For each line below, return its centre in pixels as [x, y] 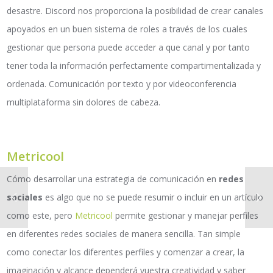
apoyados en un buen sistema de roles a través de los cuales [127, 29]
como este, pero [41, 216]
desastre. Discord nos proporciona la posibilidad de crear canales [135, 11]
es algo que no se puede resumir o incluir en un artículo [153, 197]
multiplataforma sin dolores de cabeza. [84, 102]
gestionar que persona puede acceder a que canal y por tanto [129, 48]
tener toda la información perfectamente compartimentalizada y [134, 66]
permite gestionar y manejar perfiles [186, 216]
